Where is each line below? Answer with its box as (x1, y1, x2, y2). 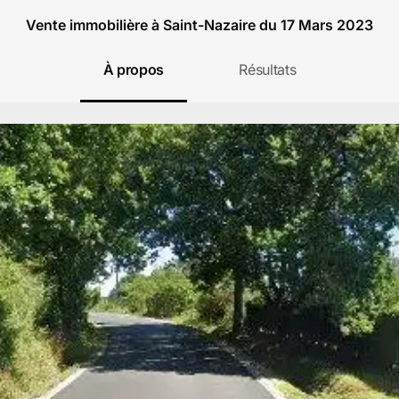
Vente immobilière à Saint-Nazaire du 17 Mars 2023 (26, 16, 373, 34)
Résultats (239, 61, 297, 78)
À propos (102, 61, 165, 78)
